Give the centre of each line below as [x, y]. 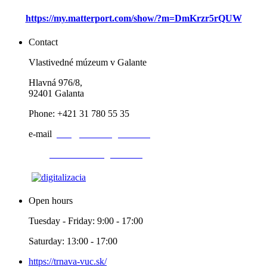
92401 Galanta [56, 93]
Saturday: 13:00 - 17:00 [74, 241]
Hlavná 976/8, [55, 82]
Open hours [51, 200]
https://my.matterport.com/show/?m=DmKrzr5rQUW [133, 18]
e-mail [40, 133]
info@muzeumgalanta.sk [103, 133]
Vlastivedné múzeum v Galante [88, 62]
